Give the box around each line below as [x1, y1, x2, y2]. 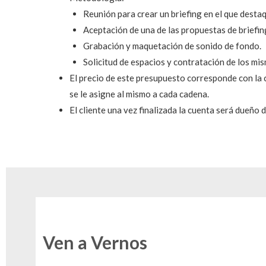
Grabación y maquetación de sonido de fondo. [83, 40, 261, 52]
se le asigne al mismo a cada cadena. [69, 88, 209, 100]
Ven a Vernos [43, 231, 147, 253]
